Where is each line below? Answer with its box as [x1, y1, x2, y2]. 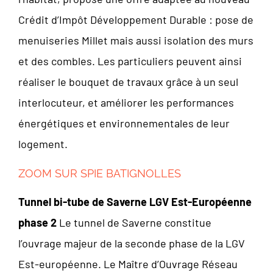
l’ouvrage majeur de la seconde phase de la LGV [18, 236, 245, 250]
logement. [18, 137, 68, 151]
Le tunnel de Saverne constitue [57, 216, 211, 229]
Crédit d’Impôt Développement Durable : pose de [18, 13, 253, 26]
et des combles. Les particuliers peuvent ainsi [18, 54, 242, 68]
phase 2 [18, 216, 57, 229]
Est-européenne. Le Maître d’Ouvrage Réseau [18, 257, 238, 271]
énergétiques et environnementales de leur [18, 116, 230, 130]
